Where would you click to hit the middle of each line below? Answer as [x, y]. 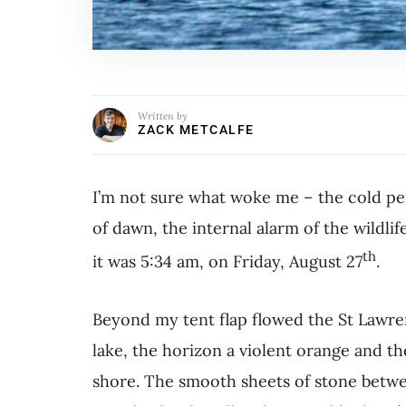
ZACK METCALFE [196, 130]
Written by [163, 116]
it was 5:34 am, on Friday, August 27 [227, 262]
